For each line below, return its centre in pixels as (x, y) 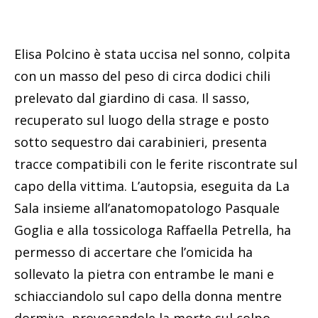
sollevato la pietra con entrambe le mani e (144, 274)
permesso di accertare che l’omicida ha (133, 252)
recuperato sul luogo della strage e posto (142, 120)
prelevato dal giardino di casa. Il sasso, (132, 98)
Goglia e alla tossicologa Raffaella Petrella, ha (153, 230)
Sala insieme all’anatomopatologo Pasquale (147, 208)
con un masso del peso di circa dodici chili (142, 76)
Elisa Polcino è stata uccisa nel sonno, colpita (152, 54)
